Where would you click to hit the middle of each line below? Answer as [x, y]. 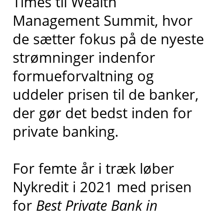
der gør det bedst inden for [102, 112]
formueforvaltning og [83, 75]
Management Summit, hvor [102, 20]
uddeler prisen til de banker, [105, 94]
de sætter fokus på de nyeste [108, 38]
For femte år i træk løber [93, 168]
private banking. [65, 131]
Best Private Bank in [97, 205]
